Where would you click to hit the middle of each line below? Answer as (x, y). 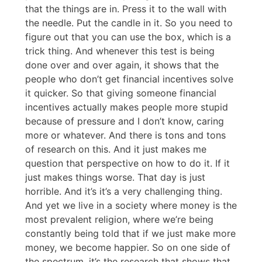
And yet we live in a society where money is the (131, 206)
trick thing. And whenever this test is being (120, 51)
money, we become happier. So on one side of (128, 248)
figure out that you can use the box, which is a (128, 37)
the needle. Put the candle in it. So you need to (129, 23)
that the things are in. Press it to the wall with (126, 9)
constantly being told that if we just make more (130, 234)
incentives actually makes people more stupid (127, 107)
